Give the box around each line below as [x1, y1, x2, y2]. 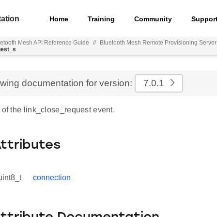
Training [88, 15, 115, 23]
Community [134, 15, 172, 23]
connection [33, 173, 71, 182]
